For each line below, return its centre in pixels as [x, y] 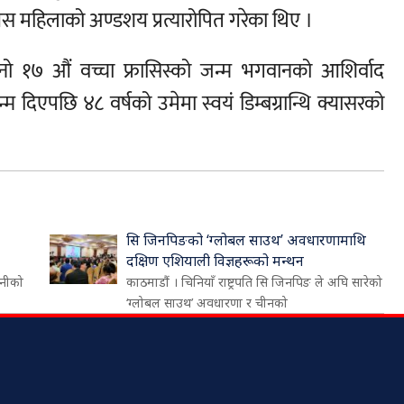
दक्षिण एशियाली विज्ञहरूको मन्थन [216, 261]
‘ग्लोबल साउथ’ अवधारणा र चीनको [207, 303]
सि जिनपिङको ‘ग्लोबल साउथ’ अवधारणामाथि [247, 240]
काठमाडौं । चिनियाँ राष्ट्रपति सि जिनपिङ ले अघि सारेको [255, 282]
